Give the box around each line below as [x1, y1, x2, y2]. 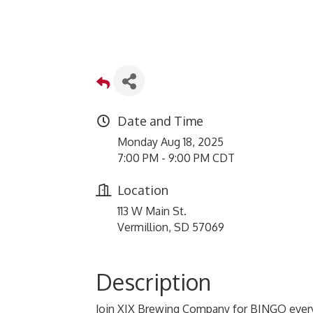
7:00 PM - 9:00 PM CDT [117, 151, 235, 165]
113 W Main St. [117, 204, 187, 218]
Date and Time [117, 113, 203, 129]
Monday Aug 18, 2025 [117, 135, 224, 149]
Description [96, 268, 211, 296]
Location [117, 182, 168, 198]
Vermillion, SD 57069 [117, 220, 224, 234]
